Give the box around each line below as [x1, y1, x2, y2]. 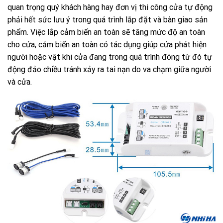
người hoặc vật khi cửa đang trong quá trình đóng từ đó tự [7, 52, 212, 62]
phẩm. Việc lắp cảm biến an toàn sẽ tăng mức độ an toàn [7, 27, 205, 37]
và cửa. [7, 77, 32, 87]
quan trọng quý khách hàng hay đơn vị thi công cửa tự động [7, 2, 213, 12]
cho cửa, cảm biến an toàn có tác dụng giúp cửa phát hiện [7, 40, 207, 50]
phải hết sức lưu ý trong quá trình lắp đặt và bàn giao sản [7, 15, 208, 25]
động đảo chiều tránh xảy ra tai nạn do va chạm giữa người [7, 65, 211, 75]
